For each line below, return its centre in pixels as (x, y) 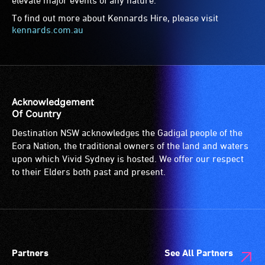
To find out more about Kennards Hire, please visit (115, 17)
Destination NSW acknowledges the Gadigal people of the (127, 132)
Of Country (36, 114)
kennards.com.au (48, 29)
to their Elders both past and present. (89, 171)
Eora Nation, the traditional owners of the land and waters (130, 145)
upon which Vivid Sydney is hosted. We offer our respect (128, 158)
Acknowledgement (53, 102)
